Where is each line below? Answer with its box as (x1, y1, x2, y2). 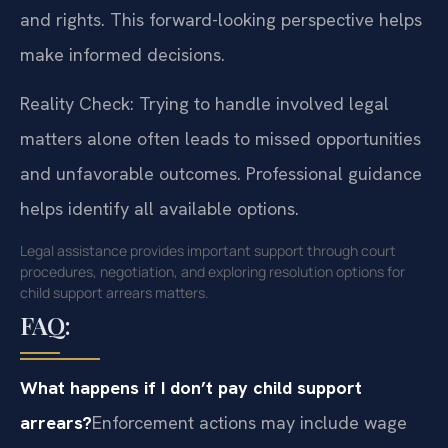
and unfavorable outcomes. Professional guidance (20, 161, 422, 185)
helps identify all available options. (20, 196, 299, 220)
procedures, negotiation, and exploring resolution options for (20, 262, 405, 282)
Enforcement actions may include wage (92, 411, 407, 435)
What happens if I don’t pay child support (20, 376, 362, 400)
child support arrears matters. (20, 283, 209, 303)
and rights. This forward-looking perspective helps (20, 7, 422, 31)
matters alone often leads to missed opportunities (20, 126, 421, 150)
